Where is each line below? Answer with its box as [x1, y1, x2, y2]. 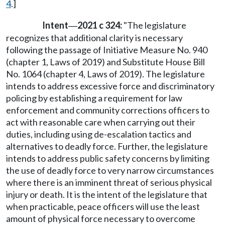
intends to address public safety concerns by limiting [6, 152, 209, 164]
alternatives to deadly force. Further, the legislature [6, 140, 208, 152]
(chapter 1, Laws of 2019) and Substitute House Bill [6, 56, 205, 67]
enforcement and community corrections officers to [6, 104, 209, 116]
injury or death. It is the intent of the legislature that [6, 188, 207, 200]
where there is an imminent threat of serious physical [6, 176, 212, 188]
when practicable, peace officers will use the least [6, 200, 200, 212]
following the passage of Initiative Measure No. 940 [6, 44, 207, 55]
